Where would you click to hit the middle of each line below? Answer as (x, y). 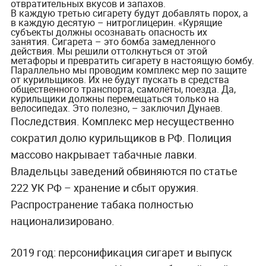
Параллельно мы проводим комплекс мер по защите (128, 70)
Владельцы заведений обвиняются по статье (124, 171)
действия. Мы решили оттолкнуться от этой (109, 51)
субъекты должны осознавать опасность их (109, 32)
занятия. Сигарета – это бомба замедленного (113, 42)
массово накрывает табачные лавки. (104, 155)
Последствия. (46, 121)
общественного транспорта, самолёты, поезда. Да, (123, 89)
